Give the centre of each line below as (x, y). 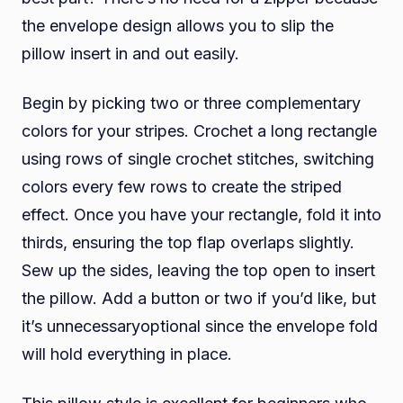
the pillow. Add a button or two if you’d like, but (199, 299)
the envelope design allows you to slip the (178, 26)
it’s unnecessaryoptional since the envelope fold (200, 327)
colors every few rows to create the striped (182, 187)
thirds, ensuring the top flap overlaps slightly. (188, 243)
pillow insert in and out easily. (130, 54)
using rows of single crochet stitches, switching (198, 159)
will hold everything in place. (127, 354)
